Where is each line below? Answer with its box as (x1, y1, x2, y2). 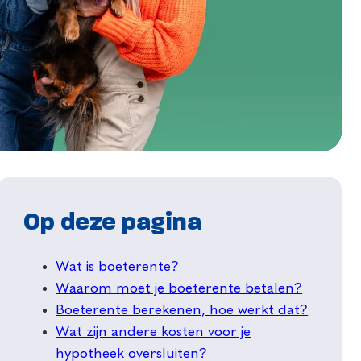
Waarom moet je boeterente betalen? (56, 281, 303, 297)
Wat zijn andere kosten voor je (56, 325, 251, 340)
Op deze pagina (23, 210, 202, 236)
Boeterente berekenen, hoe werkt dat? (56, 303, 309, 318)
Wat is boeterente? (56, 259, 180, 275)
